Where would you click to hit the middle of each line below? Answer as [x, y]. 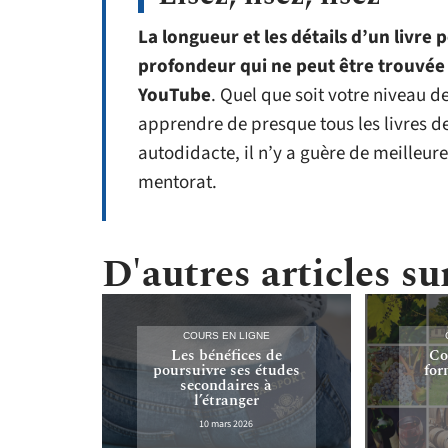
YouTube [174, 96]
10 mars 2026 [226, 423]
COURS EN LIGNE [226, 335]
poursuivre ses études [226, 370]
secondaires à [226, 385]
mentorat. [177, 183]
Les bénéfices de [226, 355]
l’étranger [226, 400]
